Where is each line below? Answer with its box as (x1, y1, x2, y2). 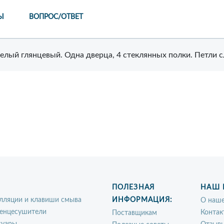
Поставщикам (112, 209, 157, 216)
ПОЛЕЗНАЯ (112, 184, 154, 191)
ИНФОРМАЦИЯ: (112, 196, 173, 203)
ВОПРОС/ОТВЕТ (29, 13, 83, 20)
